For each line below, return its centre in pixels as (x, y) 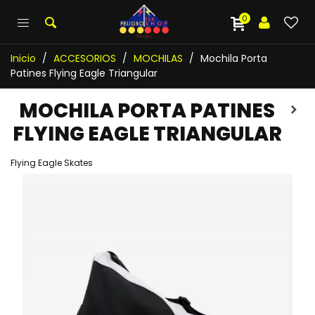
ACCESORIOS (85, 58)
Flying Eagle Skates (52, 163)
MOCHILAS (158, 58)
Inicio (23, 58)
